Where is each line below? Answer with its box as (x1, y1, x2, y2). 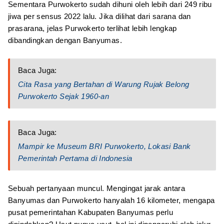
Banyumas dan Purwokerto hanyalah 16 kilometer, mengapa (8, 196, 215, 204)
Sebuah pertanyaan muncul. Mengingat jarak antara (8, 184, 185, 192)
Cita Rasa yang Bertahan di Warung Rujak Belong (18, 80, 189, 88)
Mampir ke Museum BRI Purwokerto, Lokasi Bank (18, 142, 191, 150)
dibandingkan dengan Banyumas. (8, 36, 122, 44)
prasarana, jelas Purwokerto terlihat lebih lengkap (8, 24, 177, 32)
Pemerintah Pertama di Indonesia (18, 154, 132, 162)
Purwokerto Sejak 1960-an (18, 92, 109, 100)
